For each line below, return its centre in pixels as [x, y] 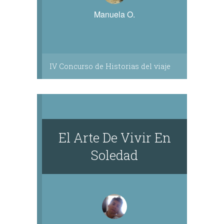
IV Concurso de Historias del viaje [110, 66]
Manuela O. [114, 14]
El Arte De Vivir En [114, 137]
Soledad [114, 155]
